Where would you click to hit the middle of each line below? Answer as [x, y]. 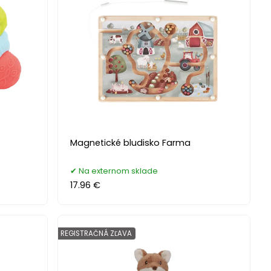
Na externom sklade [119, 171]
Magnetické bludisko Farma [131, 142]
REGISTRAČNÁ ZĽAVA [96, 233]
